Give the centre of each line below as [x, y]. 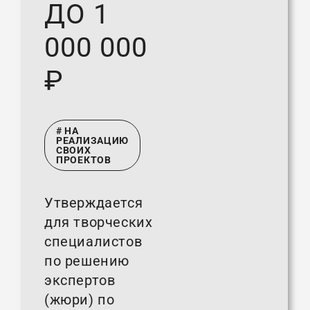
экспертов [80, 281]
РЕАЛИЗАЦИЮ [92, 141]
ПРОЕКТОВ [84, 160]
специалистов [93, 242]
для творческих [99, 222]
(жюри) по [80, 300]
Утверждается [94, 203]
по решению [87, 261]
